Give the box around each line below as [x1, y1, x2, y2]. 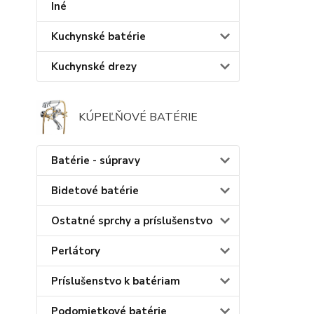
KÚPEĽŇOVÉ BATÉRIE [78, 109, 198, 125]
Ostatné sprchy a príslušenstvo [51, 213, 212, 228]
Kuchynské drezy [51, 59, 137, 74]
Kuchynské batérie [51, 29, 146, 43]
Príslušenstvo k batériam [51, 273, 180, 288]
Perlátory [51, 243, 100, 258]
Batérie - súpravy [51, 153, 140, 168]
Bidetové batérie [51, 183, 139, 198]
